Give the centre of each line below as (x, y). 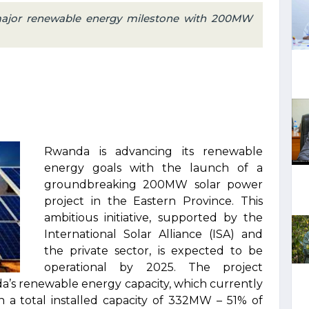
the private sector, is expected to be (153, 251)
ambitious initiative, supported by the (153, 218)
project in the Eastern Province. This (153, 201)
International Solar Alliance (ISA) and (153, 234)
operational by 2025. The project (153, 267)
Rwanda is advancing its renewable (153, 151)
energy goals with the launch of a (153, 168)
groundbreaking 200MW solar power (153, 185)
